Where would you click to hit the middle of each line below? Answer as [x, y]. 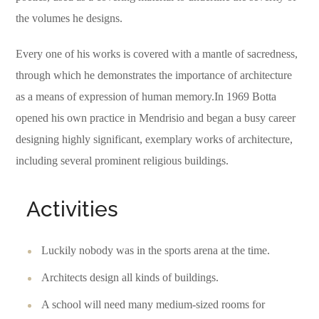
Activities [73, 209]
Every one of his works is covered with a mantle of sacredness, [157, 54]
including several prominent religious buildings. [122, 161]
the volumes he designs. [69, 19]
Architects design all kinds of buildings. [130, 278]
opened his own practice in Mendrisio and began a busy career [156, 118]
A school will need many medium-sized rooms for [153, 305]
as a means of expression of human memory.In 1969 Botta [146, 97]
